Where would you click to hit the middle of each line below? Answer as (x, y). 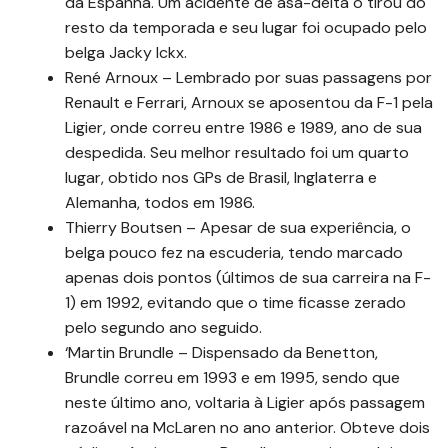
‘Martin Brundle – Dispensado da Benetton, (221, 352)
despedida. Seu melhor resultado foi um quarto (237, 152)
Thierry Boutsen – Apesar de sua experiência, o (238, 227)
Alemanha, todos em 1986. (160, 202)
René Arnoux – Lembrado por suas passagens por (248, 77)
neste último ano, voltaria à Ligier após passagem (245, 402)
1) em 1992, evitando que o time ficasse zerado (235, 302)
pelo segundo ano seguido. (163, 327)
